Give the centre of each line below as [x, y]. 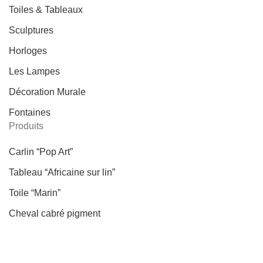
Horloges [28, 50]
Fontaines [30, 112]
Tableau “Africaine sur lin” [62, 172]
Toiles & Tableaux [46, 9]
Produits [26, 126]
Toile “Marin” [35, 193]
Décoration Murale [47, 92]
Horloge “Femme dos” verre [66, 234]
